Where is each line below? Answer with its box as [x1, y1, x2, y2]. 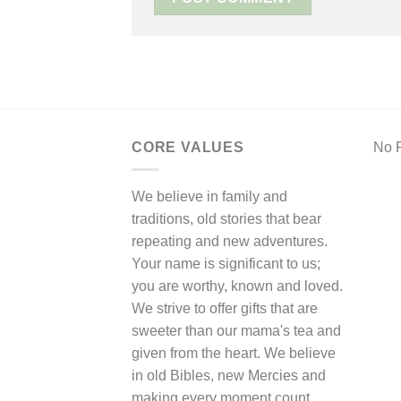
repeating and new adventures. [132, 233, 328, 249]
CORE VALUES [132, 140, 244, 155]
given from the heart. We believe [132, 345, 336, 361]
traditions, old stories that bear [132, 210, 321, 226]
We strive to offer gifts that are [132, 300, 318, 316]
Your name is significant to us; [132, 255, 320, 271]
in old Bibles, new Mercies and [132, 367, 326, 383]
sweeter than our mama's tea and [132, 322, 341, 338]
